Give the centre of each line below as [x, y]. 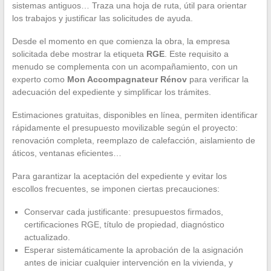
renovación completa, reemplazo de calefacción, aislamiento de [133, 141]
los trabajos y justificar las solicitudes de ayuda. [102, 18]
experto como [39, 80]
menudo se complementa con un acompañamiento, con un [125, 67]
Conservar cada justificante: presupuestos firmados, [123, 212]
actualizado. [47, 237]
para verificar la [217, 80]
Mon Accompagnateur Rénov [127, 80]
